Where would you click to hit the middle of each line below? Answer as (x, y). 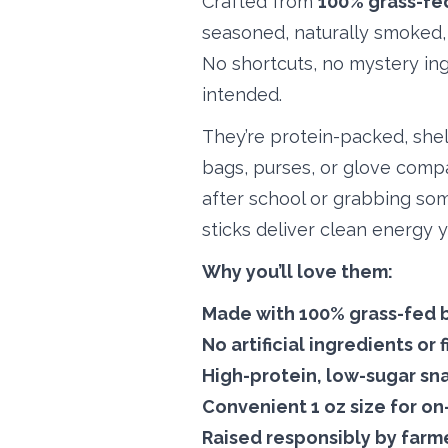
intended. (242, 94)
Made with (250, 313)
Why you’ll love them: (297, 271)
